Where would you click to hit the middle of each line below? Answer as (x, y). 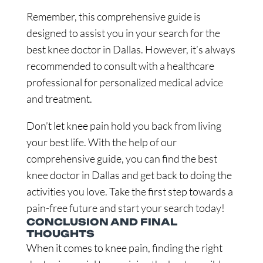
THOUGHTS (60, 234)
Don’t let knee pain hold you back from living (124, 126)
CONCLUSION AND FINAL (102, 222)
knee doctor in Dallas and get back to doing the (129, 175)
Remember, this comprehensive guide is (113, 16)
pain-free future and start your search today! (125, 208)
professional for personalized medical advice (124, 82)
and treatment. (59, 99)
